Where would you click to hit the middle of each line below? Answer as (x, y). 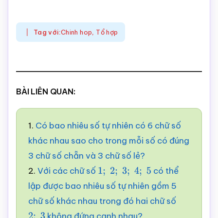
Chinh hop (76, 32)
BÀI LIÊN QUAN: (46, 91)
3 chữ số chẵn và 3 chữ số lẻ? (87, 156)
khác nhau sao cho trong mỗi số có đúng (109, 141)
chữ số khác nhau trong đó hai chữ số (102, 201)
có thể (165, 171)
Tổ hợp (107, 32)
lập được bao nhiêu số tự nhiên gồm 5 (102, 186)
